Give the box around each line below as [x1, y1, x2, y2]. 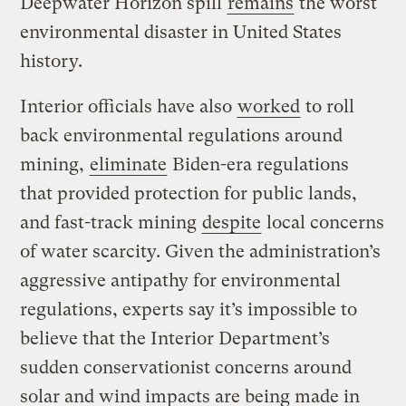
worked [237, 95, 301, 117]
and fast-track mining [20, 211, 202, 233]
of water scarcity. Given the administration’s [20, 240, 382, 262]
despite [202, 211, 262, 233]
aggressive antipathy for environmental [20, 269, 342, 291]
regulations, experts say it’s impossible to [20, 298, 358, 320]
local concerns [262, 211, 385, 233]
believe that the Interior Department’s [20, 327, 331, 349]
